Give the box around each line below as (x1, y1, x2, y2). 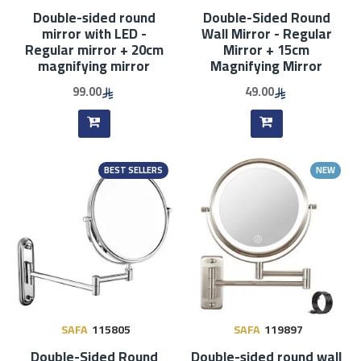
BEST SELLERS (103, 161, 163, 178)
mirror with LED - (41, 20, 147, 47)
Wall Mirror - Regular (201, 20, 332, 47)
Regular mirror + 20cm (24, 36, 164, 63)
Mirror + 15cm (223, 36, 310, 63)
